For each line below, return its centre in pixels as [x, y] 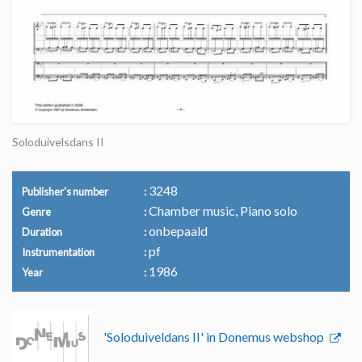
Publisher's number [65, 192]
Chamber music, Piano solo [221, 211]
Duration [42, 232]
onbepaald [177, 231]
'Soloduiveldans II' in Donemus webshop [215, 337]
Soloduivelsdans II [58, 142]
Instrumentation [58, 253]
